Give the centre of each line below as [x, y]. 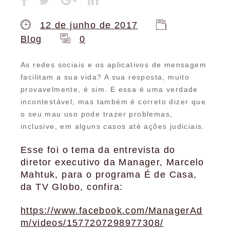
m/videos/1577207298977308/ [92, 223]
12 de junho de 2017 [89, 25]
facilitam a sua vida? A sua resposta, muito [105, 77]
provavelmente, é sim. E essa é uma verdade [109, 89]
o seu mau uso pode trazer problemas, [97, 114]
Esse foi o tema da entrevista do [98, 150]
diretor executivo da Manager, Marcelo [112, 162]
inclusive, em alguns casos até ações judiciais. [113, 126]
